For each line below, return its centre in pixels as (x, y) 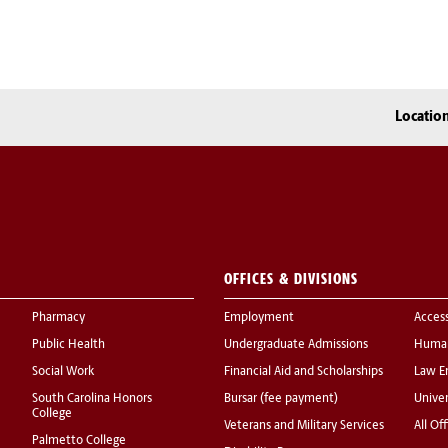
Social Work (63, 372)
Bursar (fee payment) (281, 399)
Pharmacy (58, 318)
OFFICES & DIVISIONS (291, 279)
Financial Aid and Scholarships (303, 372)
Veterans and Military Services (304, 426)
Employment (259, 318)
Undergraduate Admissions (296, 345)
